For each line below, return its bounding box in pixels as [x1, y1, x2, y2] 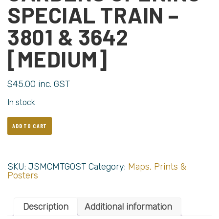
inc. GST [38, 79, 70, 90]
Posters [7, 170, 38, 181]
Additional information [85, 201, 172, 213]
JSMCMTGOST [28, 161, 86, 173]
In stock [7, 98, 35, 108]
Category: [88, 161, 128, 173]
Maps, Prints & [128, 161, 186, 173]
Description [23, 201, 68, 213]
